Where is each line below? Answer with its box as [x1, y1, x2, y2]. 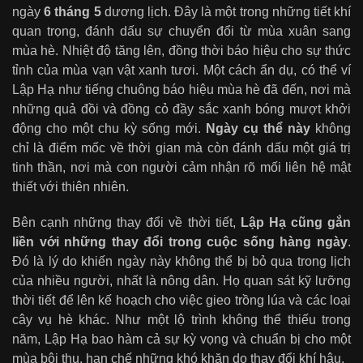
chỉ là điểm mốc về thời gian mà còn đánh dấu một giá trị [12, 140, 351, 155]
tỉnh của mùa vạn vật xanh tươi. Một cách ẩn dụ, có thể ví [12, 62, 351, 77]
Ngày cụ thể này [206, 121, 310, 135]
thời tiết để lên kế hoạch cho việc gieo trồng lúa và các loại [12, 293, 351, 308]
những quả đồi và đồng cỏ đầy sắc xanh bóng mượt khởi [12, 101, 351, 116]
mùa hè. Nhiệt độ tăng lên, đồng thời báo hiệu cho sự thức [12, 43, 351, 58]
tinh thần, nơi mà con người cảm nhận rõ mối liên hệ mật [12, 160, 351, 174]
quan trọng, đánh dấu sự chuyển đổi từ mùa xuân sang [12, 23, 351, 38]
